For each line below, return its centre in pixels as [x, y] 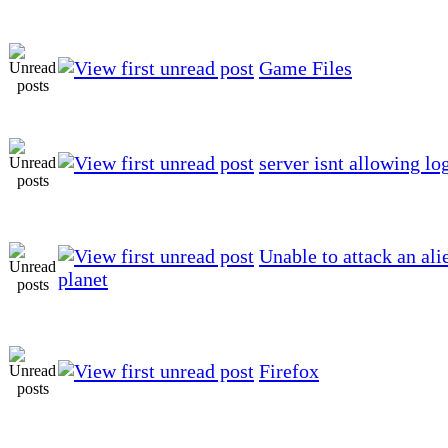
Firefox [289, 370]
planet [83, 278]
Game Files [305, 67]
